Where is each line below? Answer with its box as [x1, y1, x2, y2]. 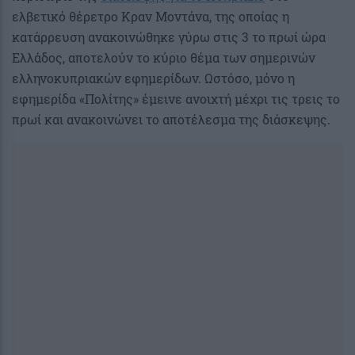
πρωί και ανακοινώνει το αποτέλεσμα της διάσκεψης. [12, 110, 330, 128]
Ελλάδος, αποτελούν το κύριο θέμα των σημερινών [12, 48, 315, 66]
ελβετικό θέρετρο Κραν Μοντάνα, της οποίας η [12, 7, 289, 25]
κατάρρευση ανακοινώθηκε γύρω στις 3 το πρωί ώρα [12, 28, 326, 45]
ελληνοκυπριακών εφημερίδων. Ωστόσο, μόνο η [12, 69, 295, 86]
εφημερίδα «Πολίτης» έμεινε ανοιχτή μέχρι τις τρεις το [12, 90, 340, 107]
